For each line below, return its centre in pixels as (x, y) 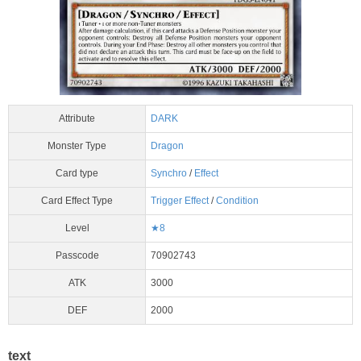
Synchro (169, 174)
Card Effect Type (77, 201)
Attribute (77, 119)
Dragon (167, 146)
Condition (237, 201)
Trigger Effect (180, 201)
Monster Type (77, 146)
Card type (77, 174)
